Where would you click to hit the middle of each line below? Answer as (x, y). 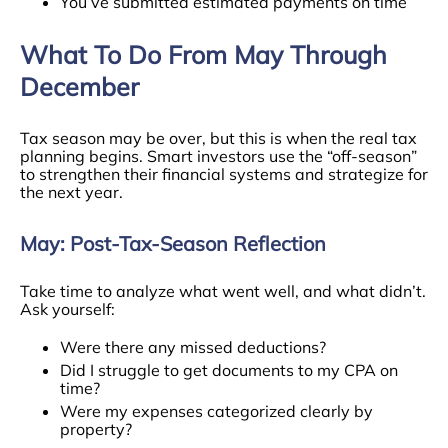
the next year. (71, 192)
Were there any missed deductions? (193, 347)
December (79, 86)
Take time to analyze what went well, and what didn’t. (223, 291)
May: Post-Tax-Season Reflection (173, 243)
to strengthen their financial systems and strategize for (224, 174)
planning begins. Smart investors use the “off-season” (218, 156)
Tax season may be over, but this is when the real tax (218, 138)
